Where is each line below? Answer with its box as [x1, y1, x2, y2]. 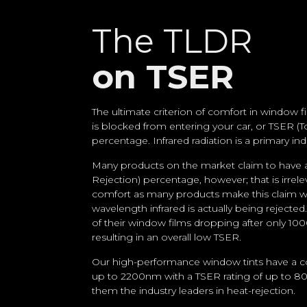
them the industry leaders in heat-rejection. [92, 284, 296, 297]
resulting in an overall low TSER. [92, 231, 242, 244]
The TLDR [92, 21, 253, 62]
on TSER [92, 57, 234, 97]
